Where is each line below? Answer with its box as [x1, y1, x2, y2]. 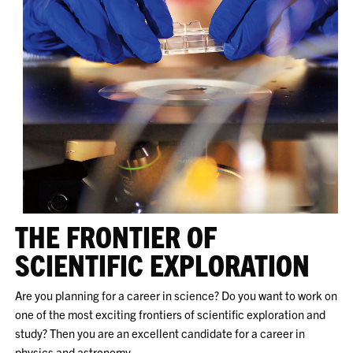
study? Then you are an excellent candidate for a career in [15, 325, 306, 340]
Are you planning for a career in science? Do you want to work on [15, 287, 338, 303]
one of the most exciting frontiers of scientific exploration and [15, 306, 326, 321]
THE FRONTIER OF [15, 217, 217, 254]
